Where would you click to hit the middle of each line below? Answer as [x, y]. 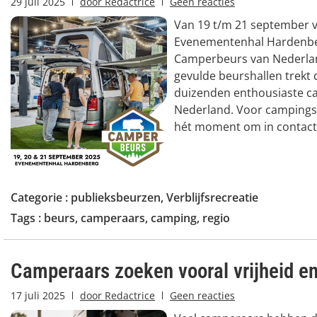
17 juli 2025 [38, 295]
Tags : [27, 218]
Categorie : [41, 197]
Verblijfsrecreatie [212, 197]
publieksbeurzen [116, 197]
